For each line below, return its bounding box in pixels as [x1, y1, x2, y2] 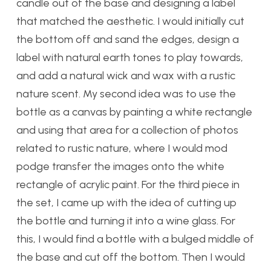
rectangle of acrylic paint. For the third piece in [16, 178, 240, 192]
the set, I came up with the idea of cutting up [16, 196, 237, 210]
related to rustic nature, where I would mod [16, 142, 227, 155]
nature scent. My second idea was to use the [16, 87, 236, 101]
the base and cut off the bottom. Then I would [16, 250, 245, 264]
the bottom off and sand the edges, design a [16, 33, 239, 47]
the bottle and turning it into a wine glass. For [16, 214, 235, 228]
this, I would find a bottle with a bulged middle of [16, 232, 254, 246]
